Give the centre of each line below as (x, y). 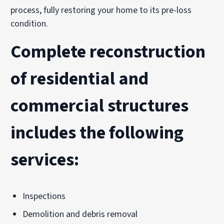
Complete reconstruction (108, 51)
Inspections (44, 196)
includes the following (97, 132)
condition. (29, 23)
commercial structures (100, 105)
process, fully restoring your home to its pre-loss (101, 10)
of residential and (80, 78)
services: (45, 159)
